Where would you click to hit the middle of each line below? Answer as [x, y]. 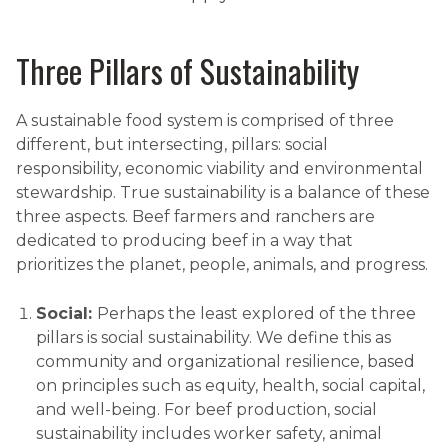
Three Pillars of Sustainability [187, 70]
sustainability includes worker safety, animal [209, 433]
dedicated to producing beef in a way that [184, 240]
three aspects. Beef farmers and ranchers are [195, 216]
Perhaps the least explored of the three [256, 313]
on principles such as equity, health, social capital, [230, 385]
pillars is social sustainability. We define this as [213, 337]
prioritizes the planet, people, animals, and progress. [222, 264]
